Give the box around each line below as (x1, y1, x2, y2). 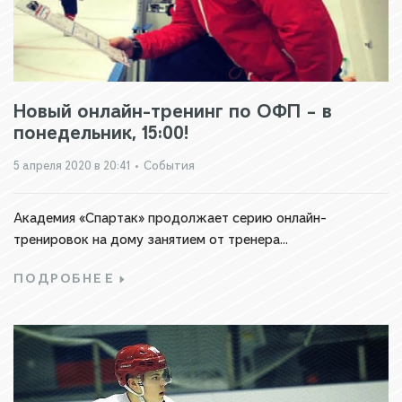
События (144, 158, 195, 173)
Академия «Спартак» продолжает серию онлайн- (13, 209, 327, 227)
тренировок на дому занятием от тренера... (13, 231, 288, 249)
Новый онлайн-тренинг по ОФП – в (13, 99, 332, 123)
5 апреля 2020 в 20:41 (13, 158, 130, 173)
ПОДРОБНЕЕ (13, 270, 116, 287)
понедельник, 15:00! (13, 120, 188, 144)
